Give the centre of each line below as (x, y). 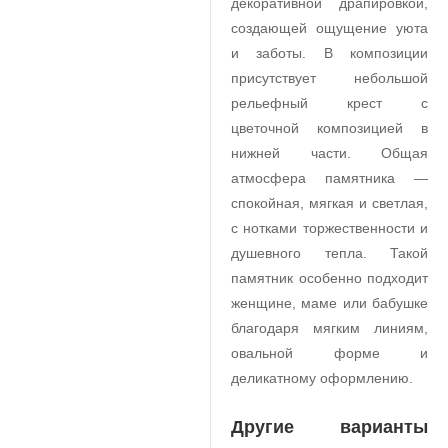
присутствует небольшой (329, 78)
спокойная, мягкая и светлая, (329, 203)
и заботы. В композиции (329, 53)
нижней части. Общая (329, 153)
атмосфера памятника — (329, 178)
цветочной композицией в (329, 128)
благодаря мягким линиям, (329, 328)
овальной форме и (329, 353)
